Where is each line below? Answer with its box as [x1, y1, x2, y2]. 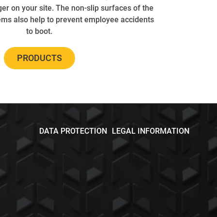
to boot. [26, 27, 53, 36]
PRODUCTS [16, 53, 62, 63]
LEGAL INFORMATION [112, 126, 189, 136]
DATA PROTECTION [39, 126, 107, 136]
